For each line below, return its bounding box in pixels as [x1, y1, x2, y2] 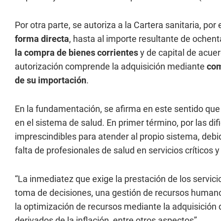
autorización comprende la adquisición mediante [15, 61, 207, 72]
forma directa [15, 34, 69, 44]
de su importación [15, 75, 86, 85]
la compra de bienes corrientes [15, 47, 138, 58]
